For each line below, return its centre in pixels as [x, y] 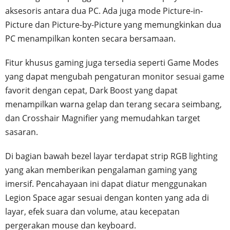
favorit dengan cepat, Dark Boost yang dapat [91, 90]
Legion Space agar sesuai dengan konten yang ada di [107, 197]
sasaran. [22, 132]
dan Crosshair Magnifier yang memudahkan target [103, 118]
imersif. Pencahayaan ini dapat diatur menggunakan [106, 184]
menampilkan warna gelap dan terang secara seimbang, [113, 104]
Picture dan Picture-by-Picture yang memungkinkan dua [113, 24]
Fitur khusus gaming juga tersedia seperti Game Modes [112, 62]
